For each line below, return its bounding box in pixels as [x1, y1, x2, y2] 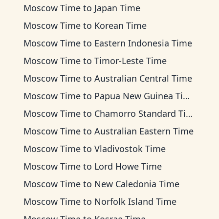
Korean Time [94, 20, 147, 31]
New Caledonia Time [94, 178, 179, 190]
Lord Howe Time [94, 160, 162, 172]
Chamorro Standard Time [94, 108, 186, 119]
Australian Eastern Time [94, 125, 194, 137]
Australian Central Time [94, 72, 192, 84]
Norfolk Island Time [94, 196, 176, 207]
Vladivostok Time [94, 143, 166, 154]
